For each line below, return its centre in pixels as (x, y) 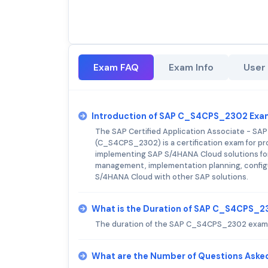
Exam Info (191, 67)
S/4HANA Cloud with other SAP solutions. (172, 176)
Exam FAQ (116, 67)
